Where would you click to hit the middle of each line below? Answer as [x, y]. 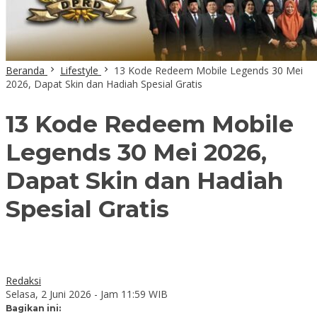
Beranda [25, 70]
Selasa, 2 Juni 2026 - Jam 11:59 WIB [87, 294]
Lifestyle [79, 70]
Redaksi [23, 280]
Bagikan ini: [33, 308]
